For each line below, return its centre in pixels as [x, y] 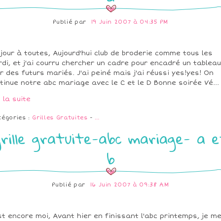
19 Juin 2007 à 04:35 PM [129, 22]
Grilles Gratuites [60, 118]
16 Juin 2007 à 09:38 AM [129, 185]
